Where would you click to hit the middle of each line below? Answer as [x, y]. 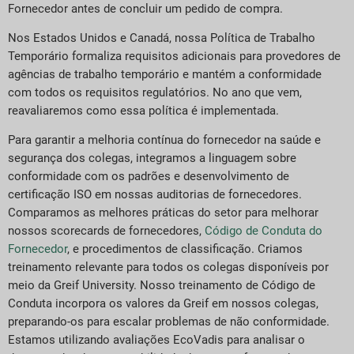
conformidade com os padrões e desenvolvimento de [149, 177]
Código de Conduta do [264, 231]
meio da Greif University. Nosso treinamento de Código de [162, 286]
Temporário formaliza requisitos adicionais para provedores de [174, 56]
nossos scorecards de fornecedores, [106, 231]
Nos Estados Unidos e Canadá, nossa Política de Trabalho [162, 38]
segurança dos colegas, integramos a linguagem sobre [152, 158]
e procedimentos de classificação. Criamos [186, 249]
